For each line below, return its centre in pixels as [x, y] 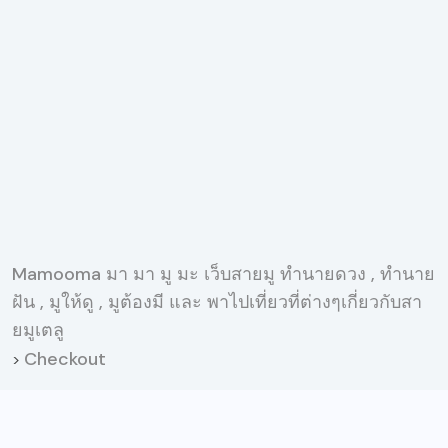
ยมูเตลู [38, 329]
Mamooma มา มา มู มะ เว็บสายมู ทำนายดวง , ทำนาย [223, 273]
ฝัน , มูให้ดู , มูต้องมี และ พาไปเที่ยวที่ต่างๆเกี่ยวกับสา [217, 301]
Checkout [65, 358]
